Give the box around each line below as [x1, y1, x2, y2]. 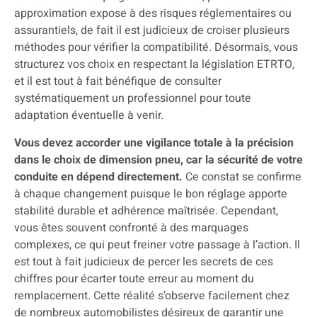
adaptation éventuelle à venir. [14, 107, 163, 125]
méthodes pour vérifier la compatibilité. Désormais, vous [14, 39, 298, 57]
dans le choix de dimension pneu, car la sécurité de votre [14, 151, 303, 168]
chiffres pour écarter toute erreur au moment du [14, 270, 254, 287]
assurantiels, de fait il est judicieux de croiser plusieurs [14, 22, 289, 40]
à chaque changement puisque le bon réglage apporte [14, 185, 287, 202]
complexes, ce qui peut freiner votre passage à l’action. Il [14, 236, 300, 253]
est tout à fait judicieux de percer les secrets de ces [14, 253, 273, 270]
